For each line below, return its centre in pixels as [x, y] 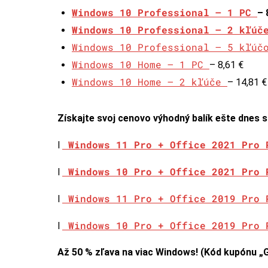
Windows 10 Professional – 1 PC [165, 12]
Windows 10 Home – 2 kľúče [150, 81]
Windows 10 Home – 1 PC [141, 64]
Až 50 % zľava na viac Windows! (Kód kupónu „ [160, 252]
